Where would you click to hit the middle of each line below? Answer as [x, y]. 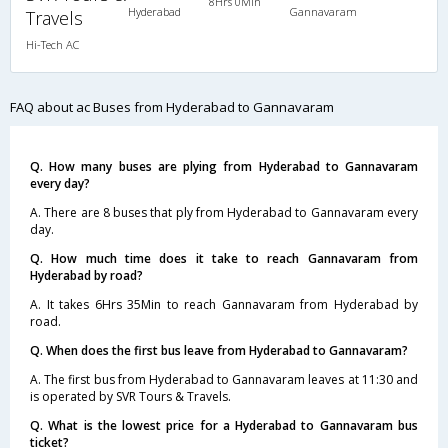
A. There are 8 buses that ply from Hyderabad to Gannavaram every [224, 212]
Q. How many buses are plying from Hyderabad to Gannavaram [224, 166]
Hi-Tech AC [52, 44]
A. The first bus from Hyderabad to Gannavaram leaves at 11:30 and [224, 379]
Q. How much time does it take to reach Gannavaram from [224, 258]
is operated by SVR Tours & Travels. [130, 396]
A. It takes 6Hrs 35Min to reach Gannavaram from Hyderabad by [224, 304]
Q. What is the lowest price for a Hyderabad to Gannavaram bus [224, 425]
